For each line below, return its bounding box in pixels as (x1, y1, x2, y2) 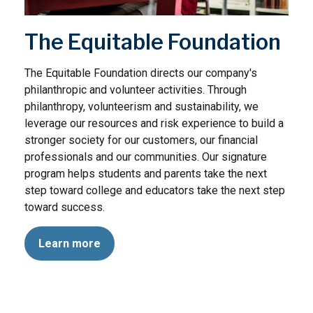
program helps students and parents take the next (24, 167, 267, 180)
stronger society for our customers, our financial (24, 133, 258, 147)
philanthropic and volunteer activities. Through (24, 83, 247, 96)
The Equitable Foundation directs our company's (24, 66, 257, 80)
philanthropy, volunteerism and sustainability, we (24, 100, 259, 113)
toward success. (24, 201, 105, 214)
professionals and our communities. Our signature (24, 150, 267, 163)
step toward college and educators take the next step (24, 184, 285, 197)
